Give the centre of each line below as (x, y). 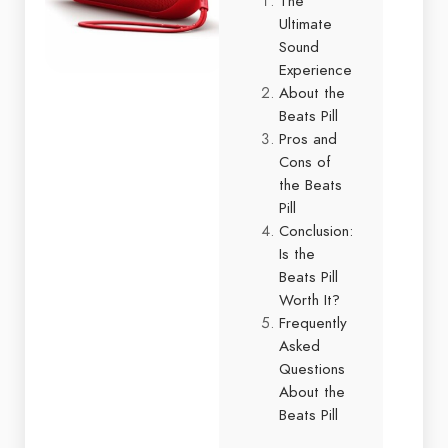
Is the (297, 253)
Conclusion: (316, 230)
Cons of (305, 161)
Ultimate (305, 23)
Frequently (313, 322)
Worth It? (309, 299)
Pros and (308, 138)
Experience (315, 69)
